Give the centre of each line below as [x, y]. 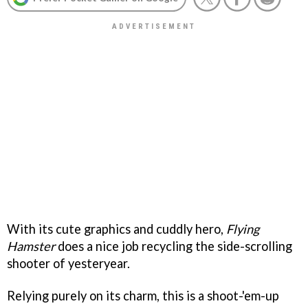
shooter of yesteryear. [68, 263]
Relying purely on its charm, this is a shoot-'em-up [143, 295]
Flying [243, 229]
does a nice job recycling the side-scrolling [174, 246]
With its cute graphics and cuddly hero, [117, 229]
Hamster [31, 246]
